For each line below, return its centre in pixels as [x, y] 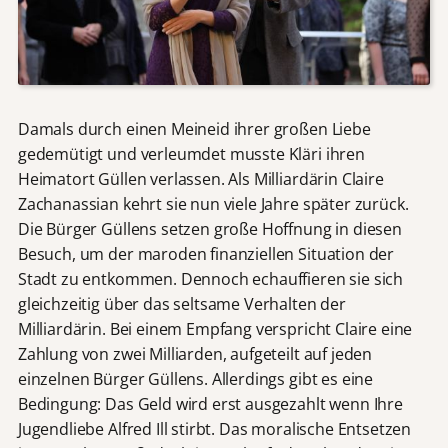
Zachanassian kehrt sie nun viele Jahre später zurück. [213, 203]
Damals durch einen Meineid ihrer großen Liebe [194, 128]
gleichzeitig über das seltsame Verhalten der [181, 303]
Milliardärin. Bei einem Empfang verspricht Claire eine [215, 328]
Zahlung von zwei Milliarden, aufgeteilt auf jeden [195, 353]
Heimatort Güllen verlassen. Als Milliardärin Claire [200, 178]
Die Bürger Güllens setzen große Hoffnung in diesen [209, 228]
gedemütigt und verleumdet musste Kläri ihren [191, 153]
